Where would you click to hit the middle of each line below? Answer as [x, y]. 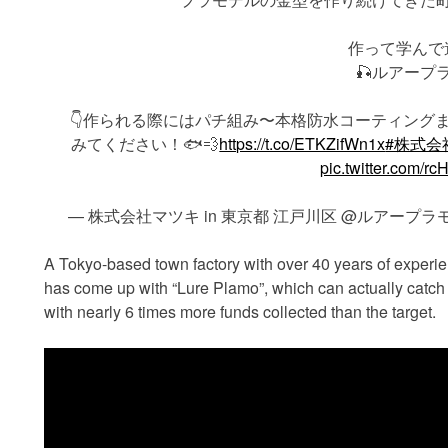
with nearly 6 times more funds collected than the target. [239, 311]
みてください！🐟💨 [145, 143]
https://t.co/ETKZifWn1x [302, 143]
